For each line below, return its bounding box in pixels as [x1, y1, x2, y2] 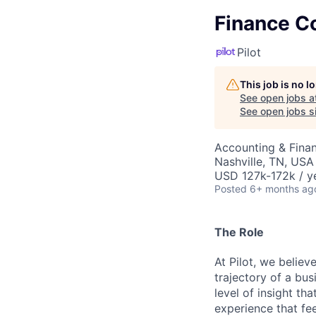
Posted [214, 182, 247, 195]
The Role [214, 224, 264, 239]
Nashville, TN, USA [214, 154, 314, 169]
